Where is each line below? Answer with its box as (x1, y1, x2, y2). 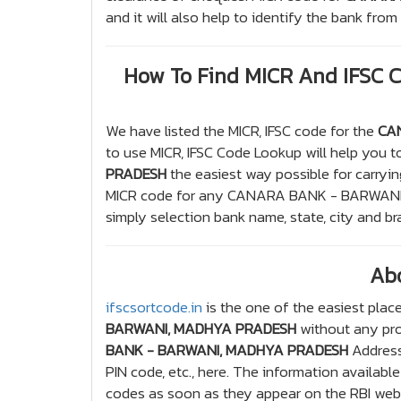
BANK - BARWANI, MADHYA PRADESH (106, 338, 348, 362)
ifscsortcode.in (106, 295, 202, 319)
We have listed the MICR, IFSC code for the (106, 119, 378, 142)
